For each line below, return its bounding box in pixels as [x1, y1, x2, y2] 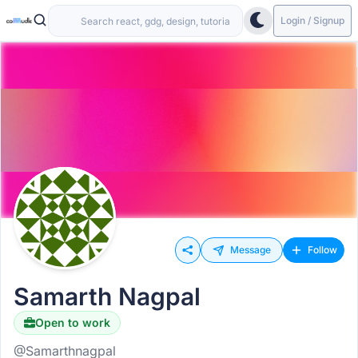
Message [230, 244, 271, 256]
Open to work [35, 316, 110, 329]
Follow [308, 244, 337, 256]
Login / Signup [280, 14, 344, 26]
